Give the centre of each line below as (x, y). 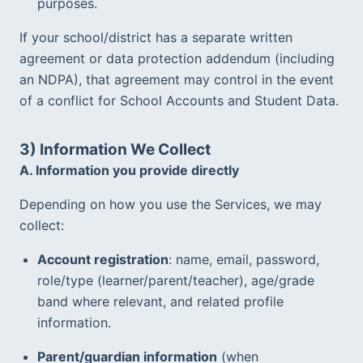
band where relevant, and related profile (160, 301)
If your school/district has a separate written (156, 37)
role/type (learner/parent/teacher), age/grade (176, 280)
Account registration (103, 259)
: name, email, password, (244, 259)
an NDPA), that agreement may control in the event (177, 79)
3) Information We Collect (115, 149)
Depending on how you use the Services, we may (171, 204)
